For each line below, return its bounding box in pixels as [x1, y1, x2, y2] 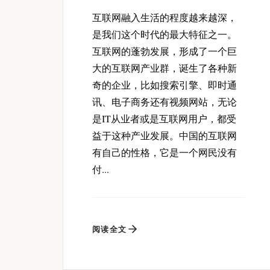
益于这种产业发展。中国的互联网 [92, 129, 237, 142]
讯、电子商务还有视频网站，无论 [92, 95, 237, 108]
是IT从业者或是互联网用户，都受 [92, 112, 236, 125]
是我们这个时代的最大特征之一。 [92, 28, 237, 41]
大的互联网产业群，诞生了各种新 [92, 61, 237, 75]
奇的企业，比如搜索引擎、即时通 [92, 78, 237, 92]
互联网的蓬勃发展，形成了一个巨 [92, 45, 237, 58]
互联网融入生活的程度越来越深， [92, 11, 237, 24]
